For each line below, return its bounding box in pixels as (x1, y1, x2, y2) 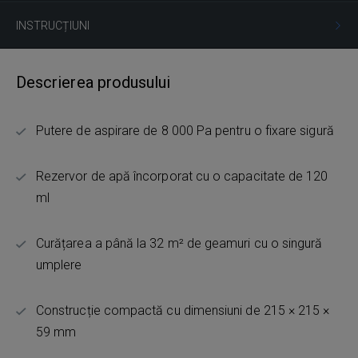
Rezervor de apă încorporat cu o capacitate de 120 (36, 168, 328, 184)
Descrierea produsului (16, 72, 171, 92)
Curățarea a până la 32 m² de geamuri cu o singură (36, 235, 323, 251)
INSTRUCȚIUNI (16, 18, 89, 32)
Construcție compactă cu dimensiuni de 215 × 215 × (36, 302, 330, 318)
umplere (36, 257, 82, 272)
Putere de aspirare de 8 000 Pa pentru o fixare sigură (36, 122, 334, 138)
